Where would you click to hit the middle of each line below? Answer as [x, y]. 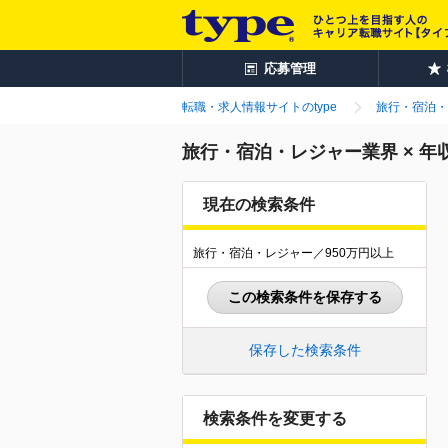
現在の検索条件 [259, 204]
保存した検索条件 [304, 350]
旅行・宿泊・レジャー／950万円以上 [293, 253]
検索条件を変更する [275, 418]
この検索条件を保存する [304, 297]
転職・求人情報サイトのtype [259, 107]
